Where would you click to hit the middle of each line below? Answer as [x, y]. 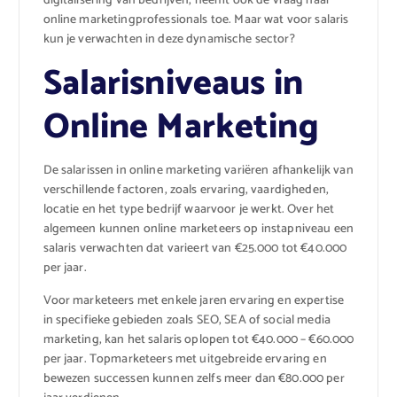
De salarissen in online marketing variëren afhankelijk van [198, 171]
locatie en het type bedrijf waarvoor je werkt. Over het [189, 210]
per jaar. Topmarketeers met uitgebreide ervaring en [185, 359]
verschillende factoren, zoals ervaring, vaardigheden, [186, 191]
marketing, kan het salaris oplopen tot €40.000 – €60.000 [198, 339]
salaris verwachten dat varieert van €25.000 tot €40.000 [195, 249]
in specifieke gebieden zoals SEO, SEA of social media [187, 320]
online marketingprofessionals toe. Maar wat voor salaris [196, 20]
